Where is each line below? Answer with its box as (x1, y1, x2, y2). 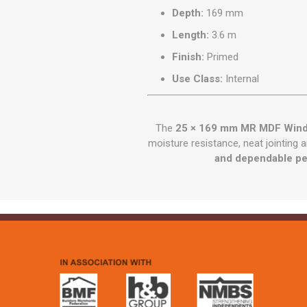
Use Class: (172, 73, 223, 86)
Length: (172, 29, 210, 42)
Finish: (172, 51, 205, 64)
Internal (223, 73, 260, 86)
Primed (204, 51, 239, 64)
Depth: (172, 7, 204, 20)
